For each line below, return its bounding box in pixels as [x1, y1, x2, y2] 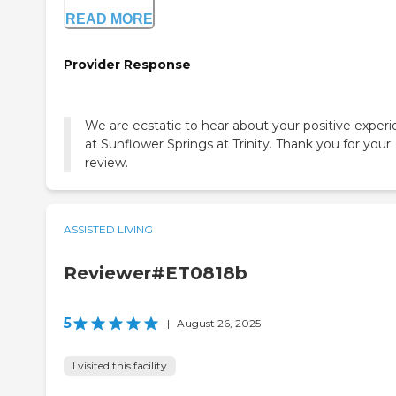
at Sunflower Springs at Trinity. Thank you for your [85, 135, 391, 152]
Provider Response [64, 57, 191, 73]
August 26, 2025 [177, 316, 261, 330]
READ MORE [65, 11, 153, 27]
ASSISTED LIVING [64, 222, 153, 236]
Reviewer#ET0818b [64, 262, 247, 284]
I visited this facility [72, 358, 167, 372]
